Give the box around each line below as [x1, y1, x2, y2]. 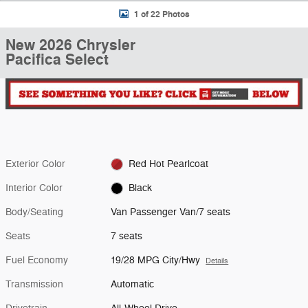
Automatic [111, 278, 155, 290]
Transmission [5, 278, 63, 290]
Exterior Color [5, 157, 65, 170]
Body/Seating [5, 206, 63, 218]
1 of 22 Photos [133, 8, 190, 20]
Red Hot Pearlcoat [128, 157, 208, 170]
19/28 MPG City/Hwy [111, 254, 201, 266]
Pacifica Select [5, 50, 109, 69]
